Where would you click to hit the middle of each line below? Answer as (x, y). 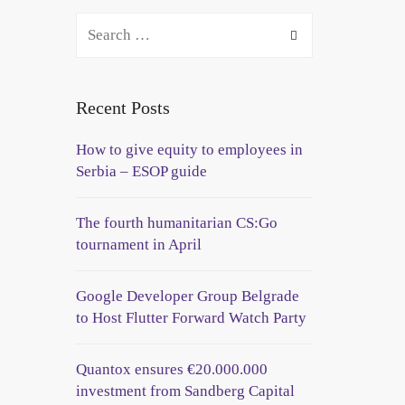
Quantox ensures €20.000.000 (171, 369)
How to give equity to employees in (189, 150)
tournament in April (138, 245)
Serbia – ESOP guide (141, 171)
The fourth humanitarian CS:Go (176, 223)
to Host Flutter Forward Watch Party (191, 318)
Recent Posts (122, 108)
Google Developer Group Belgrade (187, 296)
